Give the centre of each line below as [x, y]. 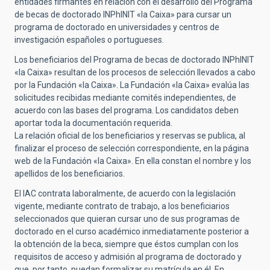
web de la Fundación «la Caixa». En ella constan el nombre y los [133, 161]
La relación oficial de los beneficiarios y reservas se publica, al [130, 136]
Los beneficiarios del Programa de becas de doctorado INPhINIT [134, 60]
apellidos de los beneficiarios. [70, 174]
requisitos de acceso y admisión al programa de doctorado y [128, 257]
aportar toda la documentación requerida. [93, 123]
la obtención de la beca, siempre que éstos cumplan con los [127, 244]
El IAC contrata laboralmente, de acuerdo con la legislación [125, 193]
